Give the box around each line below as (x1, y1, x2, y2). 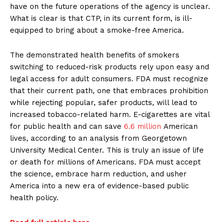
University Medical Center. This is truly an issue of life (10, 146, 204, 155)
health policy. (10, 193, 58, 203)
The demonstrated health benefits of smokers (10, 51, 179, 60)
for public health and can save (10, 122, 124, 131)
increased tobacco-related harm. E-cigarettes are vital (10, 110, 210, 119)
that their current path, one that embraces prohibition (10, 86, 208, 96)
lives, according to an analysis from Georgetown (10, 134, 187, 143)
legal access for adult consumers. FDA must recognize (10, 74, 208, 84)
